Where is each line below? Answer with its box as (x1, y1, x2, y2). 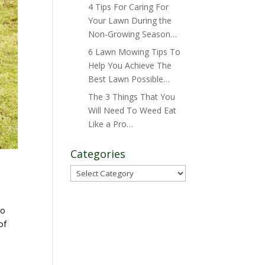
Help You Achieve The (88, 60, 172, 71)
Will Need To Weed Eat (88, 105, 177, 116)
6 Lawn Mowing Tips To (88, 46, 181, 57)
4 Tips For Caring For (88, 1, 169, 12)
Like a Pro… (88, 118, 134, 130)
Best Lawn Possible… (88, 73, 170, 85)
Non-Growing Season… (88, 28, 177, 40)
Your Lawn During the (88, 15, 172, 26)
